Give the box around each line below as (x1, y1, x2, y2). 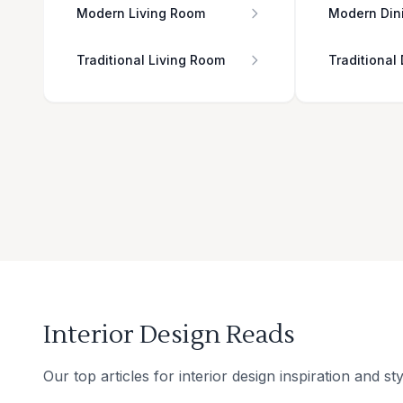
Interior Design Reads (43, 318, 295, 352)
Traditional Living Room (76, 52, 225, 68)
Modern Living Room (76, 5, 205, 22)
